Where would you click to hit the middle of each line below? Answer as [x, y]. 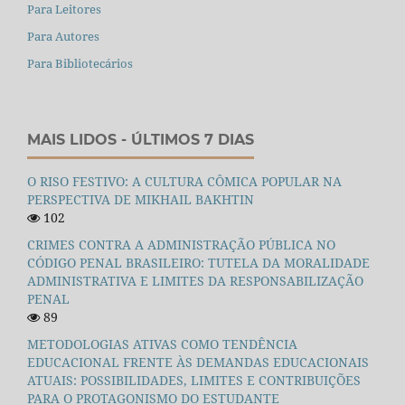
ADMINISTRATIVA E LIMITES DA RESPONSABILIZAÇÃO [195, 281]
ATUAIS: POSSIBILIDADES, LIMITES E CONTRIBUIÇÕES [194, 381]
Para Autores [63, 37]
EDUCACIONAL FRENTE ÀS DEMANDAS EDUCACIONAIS [198, 363]
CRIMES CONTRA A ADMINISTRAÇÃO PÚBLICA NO [181, 245]
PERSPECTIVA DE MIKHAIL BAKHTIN [141, 200]
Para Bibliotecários [80, 64]
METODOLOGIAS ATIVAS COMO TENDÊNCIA [162, 344]
